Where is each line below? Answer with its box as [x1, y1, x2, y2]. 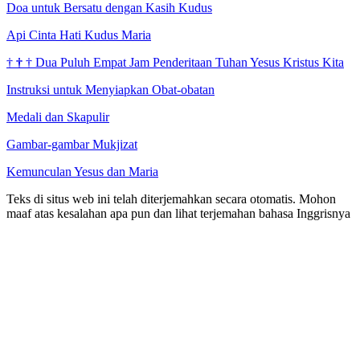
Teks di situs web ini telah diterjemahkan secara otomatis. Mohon [6, 191, 336, 206]
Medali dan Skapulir [6, 109, 109, 124]
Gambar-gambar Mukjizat [6, 137, 137, 151]
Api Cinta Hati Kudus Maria [6, 27, 151, 42]
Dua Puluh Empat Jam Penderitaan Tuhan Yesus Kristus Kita [35, 55, 344, 69]
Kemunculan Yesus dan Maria [6, 164, 158, 178]
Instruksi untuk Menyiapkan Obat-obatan [6, 82, 215, 96]
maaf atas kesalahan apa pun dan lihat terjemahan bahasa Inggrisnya [6, 206, 350, 220]
